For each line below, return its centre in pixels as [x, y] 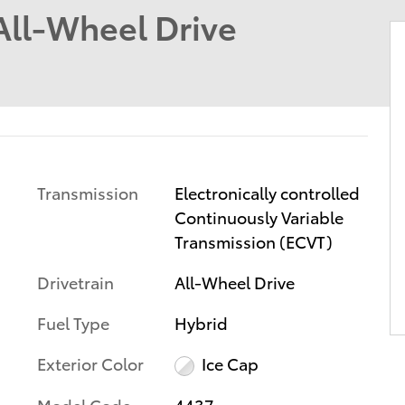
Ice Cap [231, 363]
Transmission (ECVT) [253, 240]
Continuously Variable [259, 216]
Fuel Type [73, 322]
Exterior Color [90, 363]
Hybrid [201, 322]
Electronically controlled [267, 192]
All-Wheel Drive [234, 281]
